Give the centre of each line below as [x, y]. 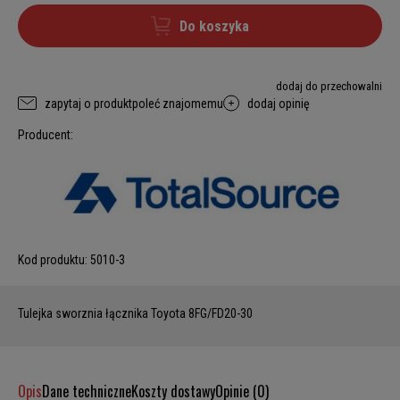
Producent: [46, 135]
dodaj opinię [279, 103]
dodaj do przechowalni [329, 86]
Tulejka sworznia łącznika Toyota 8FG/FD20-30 [137, 314]
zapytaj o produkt [88, 103]
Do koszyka [214, 26]
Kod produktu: [53, 260]
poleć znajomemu [178, 103]
